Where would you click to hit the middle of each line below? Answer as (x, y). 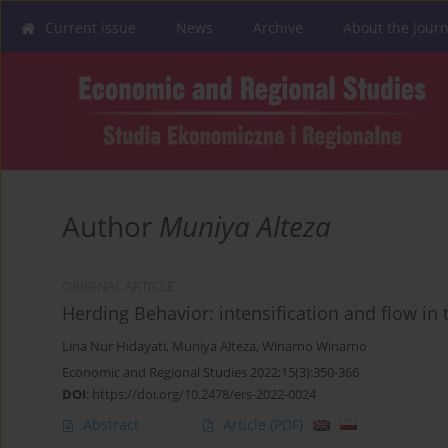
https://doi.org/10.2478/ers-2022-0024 (204, 394)
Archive (278, 27)
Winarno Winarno (314, 347)
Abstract (111, 425)
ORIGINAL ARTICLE (118, 287)
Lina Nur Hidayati (114, 347)
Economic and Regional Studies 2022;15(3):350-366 (210, 372)
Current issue (90, 27)
